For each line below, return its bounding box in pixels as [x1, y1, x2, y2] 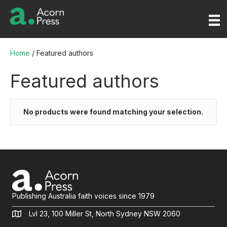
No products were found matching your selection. [23, 107, 203, 117]
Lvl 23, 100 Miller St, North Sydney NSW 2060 [29, 209, 180, 218]
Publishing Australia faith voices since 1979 [12, 192, 155, 201]
